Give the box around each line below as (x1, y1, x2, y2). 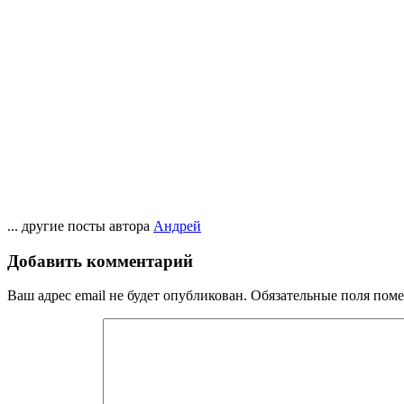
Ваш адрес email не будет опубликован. (7, 288, 247, 304)
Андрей (153, 218, 201, 234)
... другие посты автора (7, 218, 153, 234)
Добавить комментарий (7, 251, 193, 271)
